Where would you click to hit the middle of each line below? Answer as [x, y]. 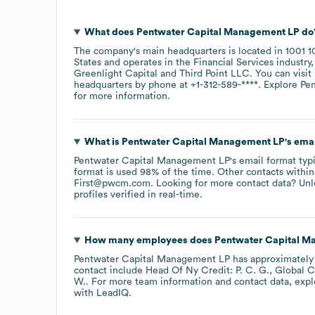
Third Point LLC [214, 73]
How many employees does [149, 240]
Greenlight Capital [116, 73]
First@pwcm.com [112, 183]
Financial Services [233, 62]
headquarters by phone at [132, 85]
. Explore [279, 85]
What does [110, 32]
